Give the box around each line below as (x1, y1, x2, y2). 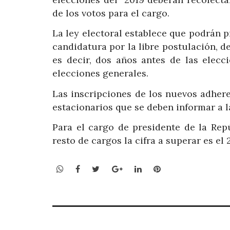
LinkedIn (141, 163, 176, 174)
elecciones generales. (52, 67, 148, 80)
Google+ (122, 163, 155, 174)
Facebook (80, 163, 118, 174)
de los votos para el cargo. (52, 7, 169, 19)
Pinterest (160, 163, 197, 174)
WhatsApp (63, 163, 104, 174)
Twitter (99, 163, 130, 174)
